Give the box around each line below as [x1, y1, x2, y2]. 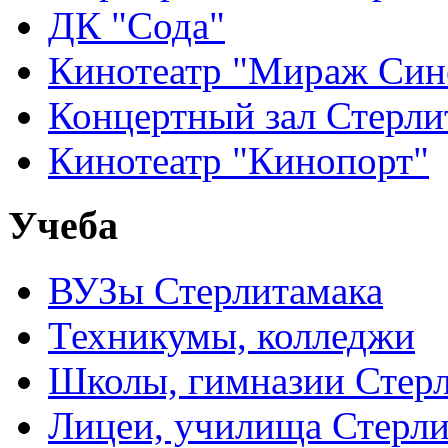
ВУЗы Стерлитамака [48, 268, 383, 312]
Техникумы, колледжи [48, 313, 415, 357]
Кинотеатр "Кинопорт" [48, 139, 429, 183]
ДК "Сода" [48, 4, 225, 48]
